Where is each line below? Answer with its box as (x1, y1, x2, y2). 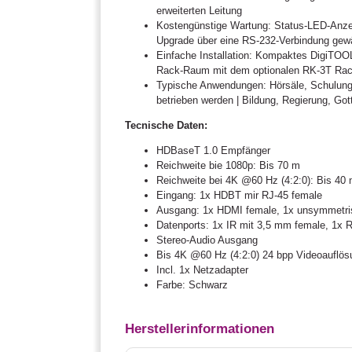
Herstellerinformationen (125, 321, 275, 337)
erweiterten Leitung (156, 4, 243, 16)
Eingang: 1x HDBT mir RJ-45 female (156, 189, 323, 201)
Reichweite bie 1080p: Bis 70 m (156, 159, 301, 171)
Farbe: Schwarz (156, 278, 229, 291)
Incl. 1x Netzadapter (156, 263, 249, 276)
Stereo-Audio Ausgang (156, 233, 258, 246)
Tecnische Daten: (125, 119, 208, 131)
